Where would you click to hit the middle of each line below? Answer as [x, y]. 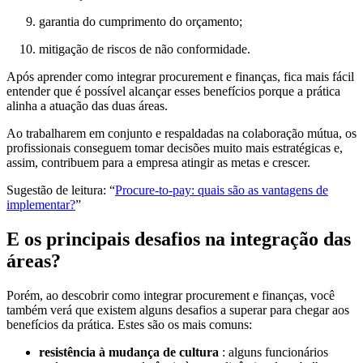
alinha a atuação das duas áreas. [87, 106]
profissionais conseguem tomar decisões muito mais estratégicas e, [175, 148]
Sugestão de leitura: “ [61, 190]
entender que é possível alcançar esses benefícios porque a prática [173, 92]
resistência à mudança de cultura [129, 352]
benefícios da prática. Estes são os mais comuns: [129, 324]
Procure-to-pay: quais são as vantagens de [222, 190]
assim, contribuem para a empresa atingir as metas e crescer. [158, 163]
